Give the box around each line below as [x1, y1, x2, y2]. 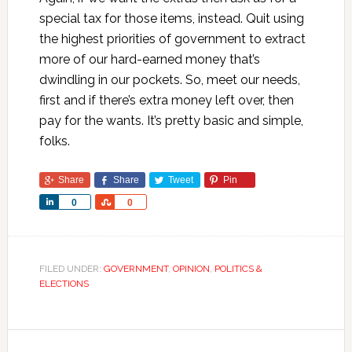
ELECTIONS [38, 278, 89, 289]
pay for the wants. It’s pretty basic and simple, [38, 113, 303, 128]
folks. [38, 134, 70, 148]
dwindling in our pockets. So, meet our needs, [38, 72, 300, 87]
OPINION [172, 263, 210, 274]
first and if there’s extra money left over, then [38, 93, 294, 108]
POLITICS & [214, 263, 262, 274]
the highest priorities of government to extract [38, 31, 306, 46]
